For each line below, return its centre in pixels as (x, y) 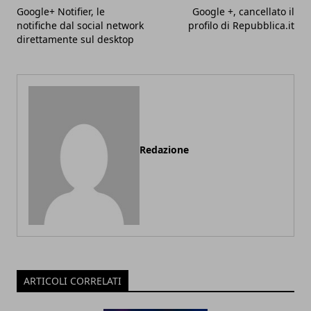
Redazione (164, 149)
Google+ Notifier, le (61, 11)
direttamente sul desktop (75, 39)
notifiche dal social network (80, 25)
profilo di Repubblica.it (241, 25)
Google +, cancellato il (243, 11)
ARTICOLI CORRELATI (73, 280)
